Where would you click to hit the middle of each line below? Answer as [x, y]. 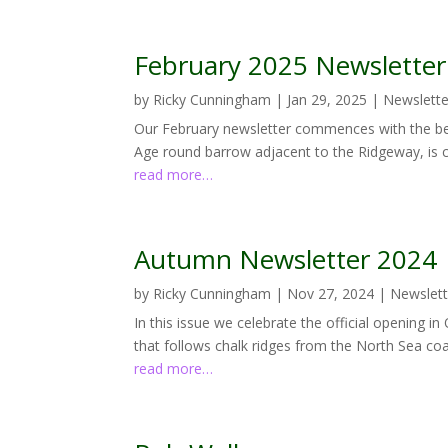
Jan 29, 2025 [327, 99]
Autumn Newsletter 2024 [286, 258]
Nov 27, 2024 [331, 293]
